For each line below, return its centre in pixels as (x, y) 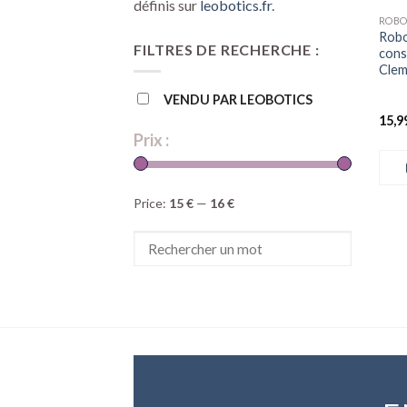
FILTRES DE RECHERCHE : (227, 49)
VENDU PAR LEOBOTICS (238, 100)
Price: (151, 203)
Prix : (151, 140)
